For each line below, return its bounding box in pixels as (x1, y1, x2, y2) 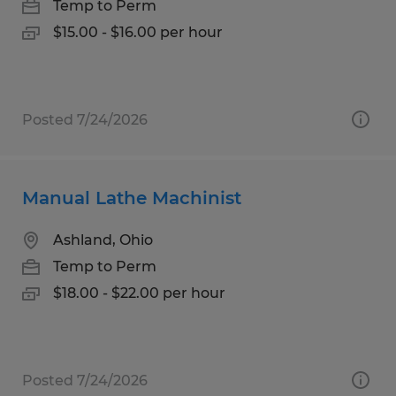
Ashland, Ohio (53, 231, 153, 248)
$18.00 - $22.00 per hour (53, 284, 225, 301)
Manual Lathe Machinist (22, 187, 241, 209)
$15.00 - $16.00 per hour (53, 23, 223, 41)
